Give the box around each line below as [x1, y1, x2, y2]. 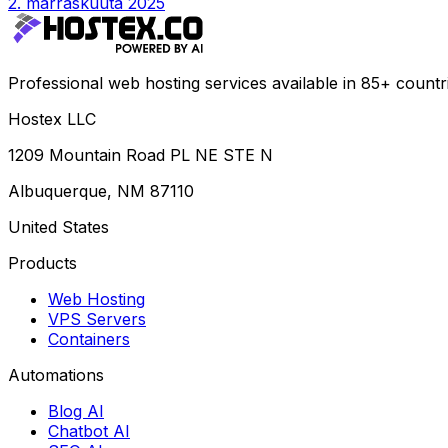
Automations [8, 365, 104, 386]
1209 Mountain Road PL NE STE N [8, 145, 273, 166]
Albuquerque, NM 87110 [8, 181, 194, 202]
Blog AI [48, 401, 104, 422]
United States [8, 217, 109, 238]
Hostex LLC [8, 109, 96, 130]
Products [8, 253, 77, 274]
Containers [48, 329, 130, 350]
